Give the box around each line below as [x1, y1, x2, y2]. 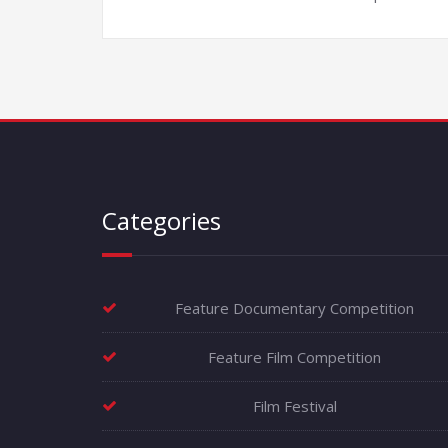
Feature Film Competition [208, 347, 381, 368]
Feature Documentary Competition [175, 298, 414, 319]
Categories [102, 204, 221, 238]
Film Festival [252, 396, 337, 417]
